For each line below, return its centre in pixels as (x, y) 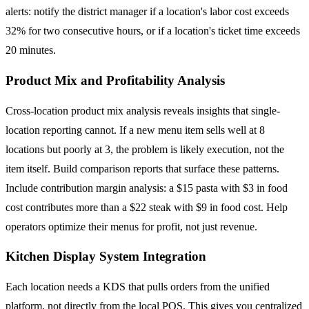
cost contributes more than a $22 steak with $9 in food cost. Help (147, 207)
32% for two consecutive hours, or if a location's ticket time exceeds (153, 31)
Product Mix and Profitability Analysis (115, 81)
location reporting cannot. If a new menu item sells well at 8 (135, 130)
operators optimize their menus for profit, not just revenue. (131, 226)
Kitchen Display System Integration (106, 257)
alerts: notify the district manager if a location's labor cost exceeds (147, 12)
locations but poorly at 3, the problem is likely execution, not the (145, 149)
